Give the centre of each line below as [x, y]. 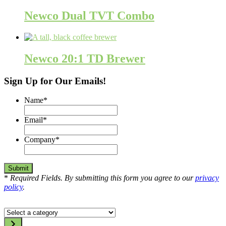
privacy [207, 178]
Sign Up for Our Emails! [55, 81]
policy [13, 187]
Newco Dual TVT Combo [89, 15]
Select [13, 212]
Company [40, 140]
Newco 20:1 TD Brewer [85, 58]
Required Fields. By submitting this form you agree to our [103, 178]
